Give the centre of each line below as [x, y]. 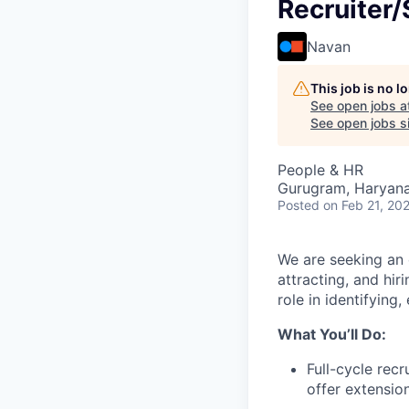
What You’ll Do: [332, 334]
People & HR [320, 170]
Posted [299, 205]
